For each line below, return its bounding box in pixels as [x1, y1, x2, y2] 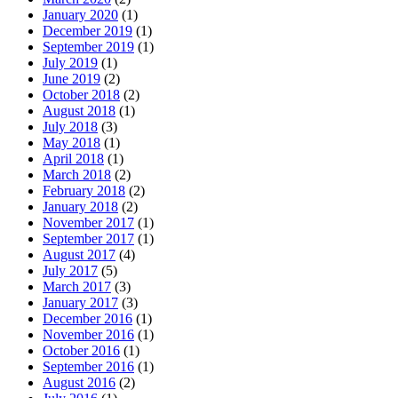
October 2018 [43, 87, 120, 103]
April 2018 [43, 151, 104, 167]
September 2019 [43, 39, 134, 55]
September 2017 [43, 231, 134, 247]
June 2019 [43, 71, 100, 87]
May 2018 [43, 135, 100, 151]
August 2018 [43, 103, 115, 119]
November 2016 [43, 327, 134, 343]
